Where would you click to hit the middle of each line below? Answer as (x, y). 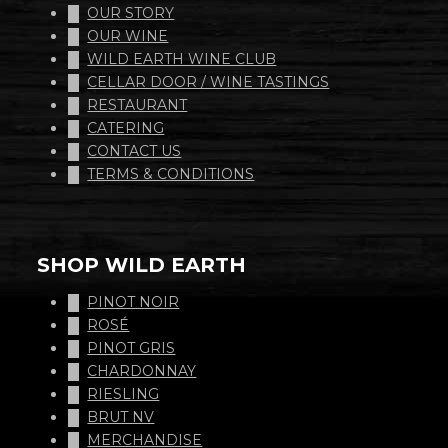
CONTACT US (134, 151)
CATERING (126, 128)
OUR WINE (128, 36)
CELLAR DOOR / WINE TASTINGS (208, 82)
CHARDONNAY (142, 371)
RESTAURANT (137, 105)
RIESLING (123, 394)
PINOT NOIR (133, 302)
